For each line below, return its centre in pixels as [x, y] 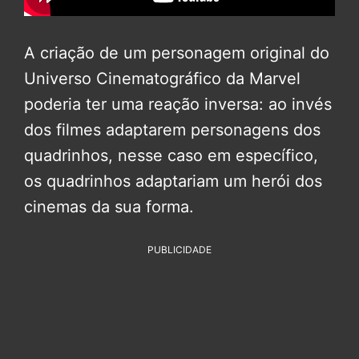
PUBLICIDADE [179, 249]
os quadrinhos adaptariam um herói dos [173, 181]
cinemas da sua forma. [109, 206]
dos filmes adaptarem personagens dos [172, 129]
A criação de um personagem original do [177, 52]
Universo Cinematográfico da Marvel [162, 78]
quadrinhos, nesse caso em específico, [171, 155]
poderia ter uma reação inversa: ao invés [178, 104]
